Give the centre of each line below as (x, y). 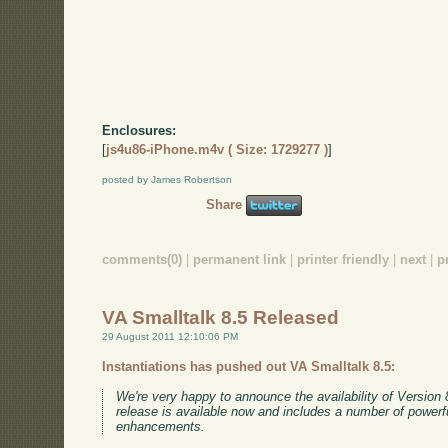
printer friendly (343, 259)
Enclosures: (139, 131)
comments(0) (142, 259)
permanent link (240, 259)
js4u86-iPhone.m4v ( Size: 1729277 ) (217, 150)
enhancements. (161, 426)
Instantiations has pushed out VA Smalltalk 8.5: (249, 367)
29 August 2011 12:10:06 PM (170, 337)
